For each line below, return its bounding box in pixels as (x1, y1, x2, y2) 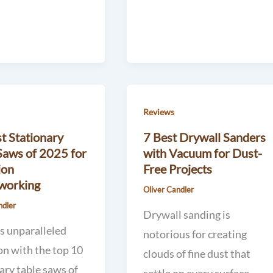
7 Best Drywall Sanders (143, 130, 266, 145)
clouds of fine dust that (143, 246, 250, 260)
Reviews (143, 106, 174, 117)
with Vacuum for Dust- (143, 146, 262, 161)
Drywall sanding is (143, 207, 230, 221)
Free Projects (143, 161, 212, 177)
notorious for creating (143, 227, 247, 241)
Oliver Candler (143, 185, 194, 195)
